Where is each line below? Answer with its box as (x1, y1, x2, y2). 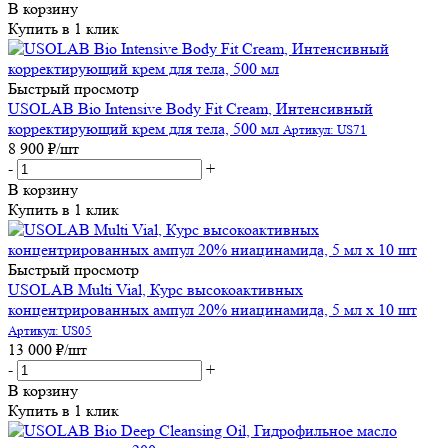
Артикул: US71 (283, 121, 367, 137)
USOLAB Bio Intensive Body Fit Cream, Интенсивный (8, 98, 373, 118)
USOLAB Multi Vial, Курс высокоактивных (8, 279, 303, 299)
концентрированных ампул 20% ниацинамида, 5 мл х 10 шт (8, 299, 417, 319)
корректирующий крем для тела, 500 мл (8, 118, 279, 138)
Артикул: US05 (8, 322, 92, 338)
